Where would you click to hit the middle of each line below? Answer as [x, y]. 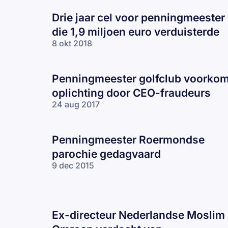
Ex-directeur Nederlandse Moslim [138, 215]
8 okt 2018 [72, 43]
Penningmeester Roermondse [128, 139]
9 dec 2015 [73, 165]
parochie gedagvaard [106, 154]
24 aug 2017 [76, 104]
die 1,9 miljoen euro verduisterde [136, 32]
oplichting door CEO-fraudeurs [131, 93]
